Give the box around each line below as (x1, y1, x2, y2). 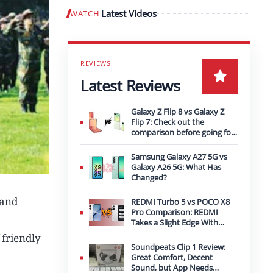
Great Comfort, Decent (131, 252, 213, 263)
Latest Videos (101, 7, 157, 19)
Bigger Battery (131, 227, 182, 238)
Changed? (131, 172, 167, 183)
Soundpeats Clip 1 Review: (131, 241, 225, 252)
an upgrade (131, 137, 172, 148)
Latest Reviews (80, 74, 180, 96)
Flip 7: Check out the (131, 116, 204, 127)
